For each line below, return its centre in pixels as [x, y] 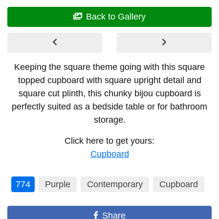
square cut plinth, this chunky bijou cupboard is [109, 93]
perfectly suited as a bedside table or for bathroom [109, 106]
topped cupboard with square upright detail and [109, 80]
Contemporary [115, 184]
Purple [57, 184]
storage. [109, 120]
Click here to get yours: [109, 141]
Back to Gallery [116, 16]
